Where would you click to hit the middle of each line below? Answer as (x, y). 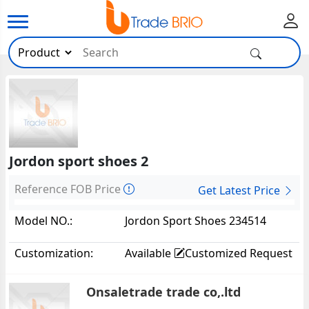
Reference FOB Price (69, 189)
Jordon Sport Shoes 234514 (196, 220)
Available (150, 253)
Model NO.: (44, 220)
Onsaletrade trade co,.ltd (163, 292)
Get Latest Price (240, 190)
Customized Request (239, 253)
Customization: (54, 253)
